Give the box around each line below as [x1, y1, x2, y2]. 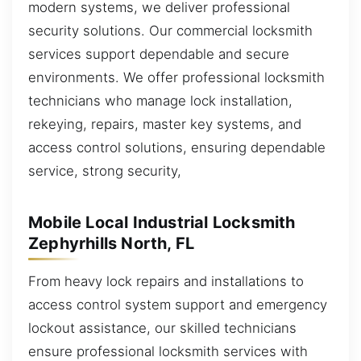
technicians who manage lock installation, [28, 93, 293, 110]
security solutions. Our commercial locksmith [28, 23, 313, 39]
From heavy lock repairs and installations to [28, 273, 304, 290]
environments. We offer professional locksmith [28, 69, 325, 86]
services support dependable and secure [28, 46, 289, 63]
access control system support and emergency [28, 297, 327, 313]
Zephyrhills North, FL [28, 233, 195, 253]
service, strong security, [28, 163, 181, 180]
